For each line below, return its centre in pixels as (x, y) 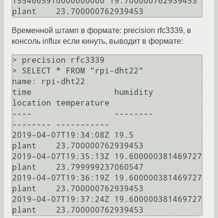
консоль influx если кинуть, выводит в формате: (97, 41)
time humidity (83, 92)
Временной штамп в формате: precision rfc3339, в (101, 31)
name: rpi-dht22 (49, 82)
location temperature (61, 103)
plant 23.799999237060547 (78, 167)
